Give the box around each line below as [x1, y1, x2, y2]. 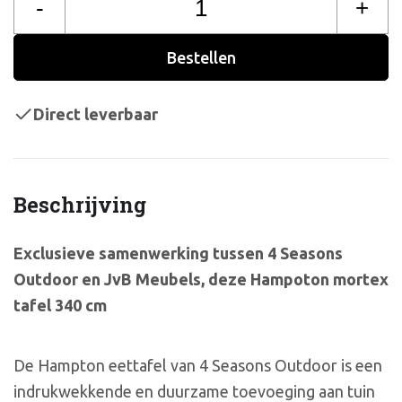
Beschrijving [13, 191, 146, 219]
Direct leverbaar [33, 104, 158, 123]
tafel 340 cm [13, 296, 107, 315]
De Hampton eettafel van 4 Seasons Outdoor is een [13, 356, 382, 375]
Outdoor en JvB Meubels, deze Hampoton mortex [13, 270, 389, 289]
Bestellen [166, 48, 236, 66]
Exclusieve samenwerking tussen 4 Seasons [13, 244, 343, 263]
